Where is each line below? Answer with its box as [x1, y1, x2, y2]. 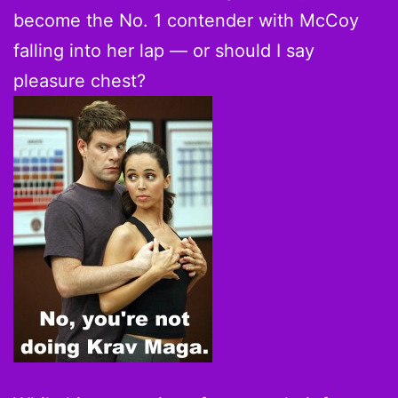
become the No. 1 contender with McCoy [13, 10, 359, 32]
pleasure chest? [13, 70, 146, 92]
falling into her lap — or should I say [13, 40, 314, 62]
